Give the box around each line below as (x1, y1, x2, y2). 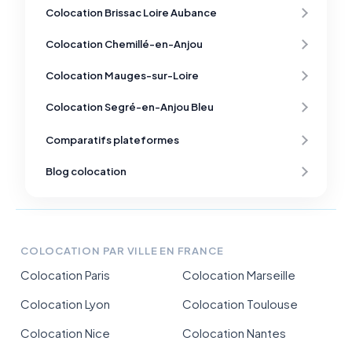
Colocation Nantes (182, 325, 286, 341)
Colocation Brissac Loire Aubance (46, 6, 217, 20)
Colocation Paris (20, 267, 110, 283)
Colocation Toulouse (182, 296, 298, 312)
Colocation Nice (20, 325, 110, 341)
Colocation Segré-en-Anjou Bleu (46, 101, 214, 114)
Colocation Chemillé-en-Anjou (46, 38, 203, 51)
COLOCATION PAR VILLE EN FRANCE (20, 244, 224, 258)
